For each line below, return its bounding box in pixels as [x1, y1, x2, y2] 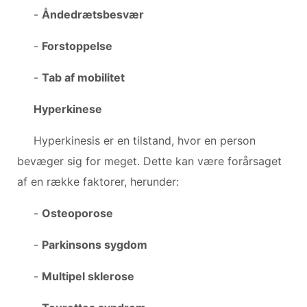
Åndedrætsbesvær [42, 7, 144, 21]
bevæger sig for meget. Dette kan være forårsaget [17, 153, 282, 168]
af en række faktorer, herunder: [17, 174, 179, 188]
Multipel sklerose [42, 269, 134, 283]
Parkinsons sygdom [42, 237, 147, 251]
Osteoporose [42, 206, 113, 220]
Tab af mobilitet [42, 70, 125, 84]
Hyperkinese [34, 101, 102, 116]
